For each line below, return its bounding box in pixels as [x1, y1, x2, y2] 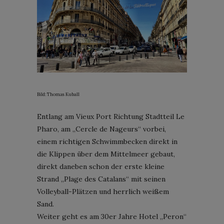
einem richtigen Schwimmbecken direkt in [37, 136, 177, 146]
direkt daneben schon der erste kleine [37, 161, 164, 171]
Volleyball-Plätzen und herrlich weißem [37, 186, 169, 196]
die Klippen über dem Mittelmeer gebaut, [37, 149, 175, 158]
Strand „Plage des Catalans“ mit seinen [37, 174, 165, 183]
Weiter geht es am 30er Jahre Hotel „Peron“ [37, 211, 186, 221]
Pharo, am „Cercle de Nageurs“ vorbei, [37, 124, 166, 133]
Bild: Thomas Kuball [37, 91, 79, 97]
